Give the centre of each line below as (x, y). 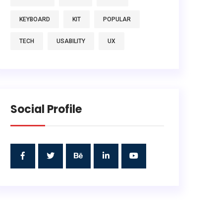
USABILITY (71, 41)
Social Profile (46, 110)
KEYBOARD (35, 20)
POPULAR (117, 20)
